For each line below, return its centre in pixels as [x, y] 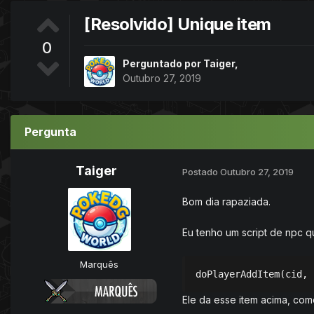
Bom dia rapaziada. [226, 202]
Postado [201, 171]
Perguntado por [163, 64]
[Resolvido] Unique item [178, 24]
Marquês [99, 265]
